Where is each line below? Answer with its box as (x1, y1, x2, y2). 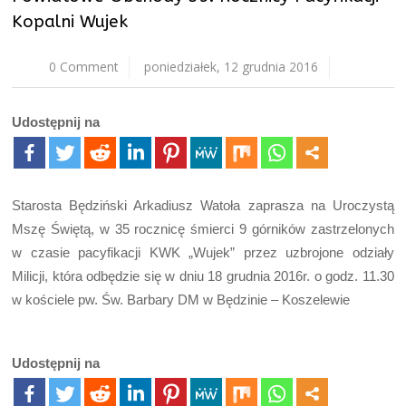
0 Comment (49, 58, 119, 76)
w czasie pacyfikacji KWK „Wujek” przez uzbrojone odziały (12, 245, 394, 261)
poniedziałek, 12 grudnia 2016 (144, 58, 319, 76)
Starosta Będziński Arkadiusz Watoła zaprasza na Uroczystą (12, 198, 394, 214)
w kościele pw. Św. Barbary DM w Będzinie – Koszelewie (12, 292, 351, 308)
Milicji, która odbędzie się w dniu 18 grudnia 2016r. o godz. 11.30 (12, 268, 394, 285)
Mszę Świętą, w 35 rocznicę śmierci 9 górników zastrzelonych (12, 221, 394, 237)
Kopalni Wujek (12, 12, 129, 33)
